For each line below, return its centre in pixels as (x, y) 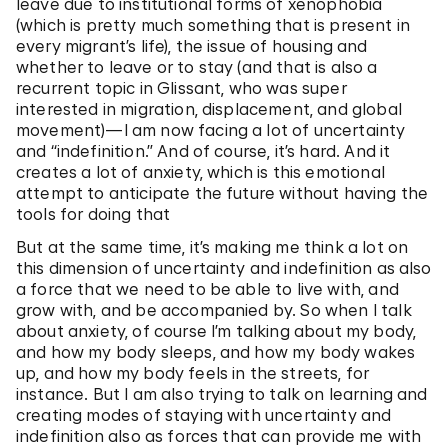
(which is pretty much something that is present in (213, 25)
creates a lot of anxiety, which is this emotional (200, 172)
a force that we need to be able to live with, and (207, 289)
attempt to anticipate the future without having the (222, 193)
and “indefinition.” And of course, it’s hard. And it (203, 151)
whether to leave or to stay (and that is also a (197, 67)
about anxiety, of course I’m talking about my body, (216, 331)
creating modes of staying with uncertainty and (204, 415)
